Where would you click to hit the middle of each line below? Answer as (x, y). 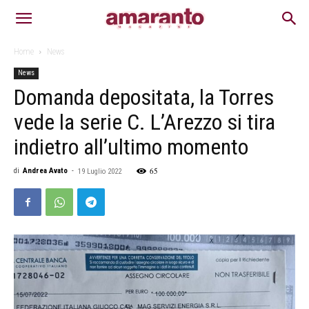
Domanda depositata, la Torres (144, 97)
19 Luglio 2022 (100, 171)
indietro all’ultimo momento (131, 147)
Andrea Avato (45, 171)
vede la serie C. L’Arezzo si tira (144, 122)
